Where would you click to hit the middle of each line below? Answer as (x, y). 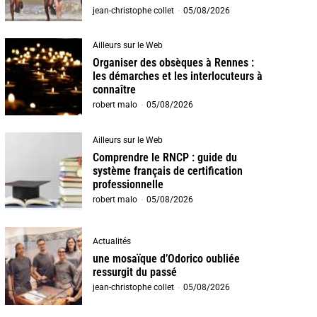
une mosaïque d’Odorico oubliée (167, 258)
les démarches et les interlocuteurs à (178, 76)
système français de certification (168, 171)
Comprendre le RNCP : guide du (165, 157)
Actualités (112, 241)
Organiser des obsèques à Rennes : (174, 63)
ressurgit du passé (135, 272)
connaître (115, 90)
